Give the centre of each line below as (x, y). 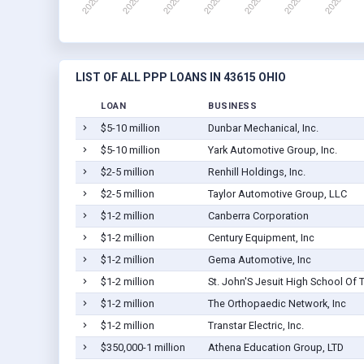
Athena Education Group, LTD (275, 348)
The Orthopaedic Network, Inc (277, 304)
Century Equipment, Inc (261, 238)
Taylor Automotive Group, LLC (277, 194)
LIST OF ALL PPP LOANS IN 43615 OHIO (181, 78)
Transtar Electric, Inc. (256, 326)
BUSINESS (232, 106)
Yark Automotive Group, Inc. (272, 150)
